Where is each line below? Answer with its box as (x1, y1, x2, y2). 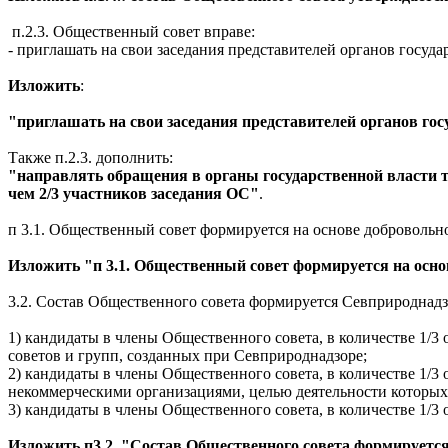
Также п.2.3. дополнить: (8, 149, 173, 166)
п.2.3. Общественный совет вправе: (8, 23, 255, 40)
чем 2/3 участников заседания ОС (8, 185, 250, 202)
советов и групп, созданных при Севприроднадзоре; (8, 347, 367, 364)
